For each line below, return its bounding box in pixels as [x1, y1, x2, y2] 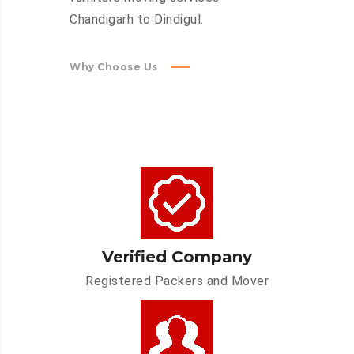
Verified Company [102, 247, 252, 267]
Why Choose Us [70, 61, 158, 73]
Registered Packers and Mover [85, 273, 269, 289]
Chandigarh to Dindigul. [70, 12, 204, 28]
